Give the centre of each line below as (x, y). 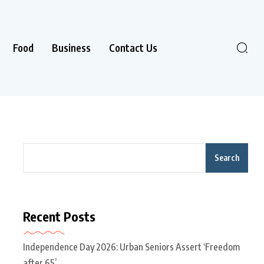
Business (71, 47)
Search (227, 157)
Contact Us (133, 47)
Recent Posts (59, 216)
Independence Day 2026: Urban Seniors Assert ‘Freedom (131, 247)
